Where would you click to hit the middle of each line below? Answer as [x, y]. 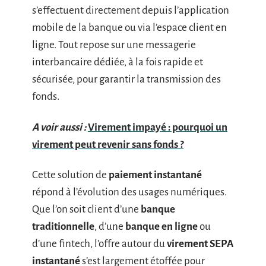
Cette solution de [70, 175]
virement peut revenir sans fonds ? [108, 144]
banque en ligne [161, 227]
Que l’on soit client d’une [86, 209]
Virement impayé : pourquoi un [158, 127]
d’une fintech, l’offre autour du [99, 244]
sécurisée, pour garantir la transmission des [126, 79]
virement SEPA [200, 244]
